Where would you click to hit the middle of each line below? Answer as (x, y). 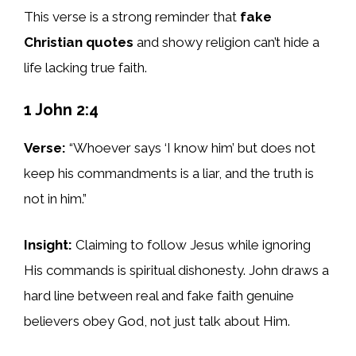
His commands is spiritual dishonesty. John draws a (176, 270)
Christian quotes (79, 42)
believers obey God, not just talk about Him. (157, 321)
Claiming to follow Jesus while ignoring (192, 244)
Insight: (48, 244)
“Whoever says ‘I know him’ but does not (191, 148)
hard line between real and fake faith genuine (159, 295)
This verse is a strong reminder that (132, 16)
